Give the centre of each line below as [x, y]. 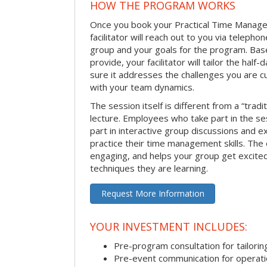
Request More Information [153, 193]
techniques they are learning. [149, 168]
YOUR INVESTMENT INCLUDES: [169, 226]
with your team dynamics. [142, 87]
